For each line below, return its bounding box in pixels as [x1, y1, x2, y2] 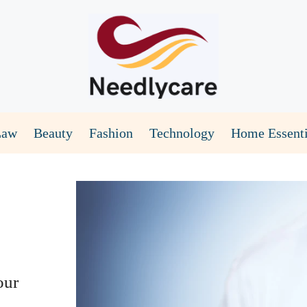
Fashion [89, 125, 133, 140]
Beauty [34, 125, 73, 140]
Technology [149, 125, 214, 140]
